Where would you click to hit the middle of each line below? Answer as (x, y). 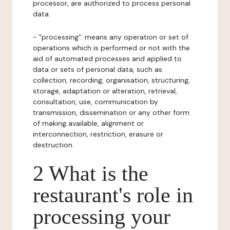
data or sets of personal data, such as (98, 69)
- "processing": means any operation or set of (111, 37)
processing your (102, 217)
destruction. (53, 145)
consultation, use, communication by (95, 102)
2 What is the (91, 174)
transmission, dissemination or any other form (111, 112)
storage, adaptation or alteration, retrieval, (105, 91)
